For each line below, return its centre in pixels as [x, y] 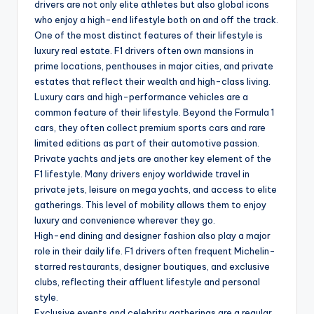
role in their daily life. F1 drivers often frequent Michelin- [155, 251]
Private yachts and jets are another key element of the [153, 158]
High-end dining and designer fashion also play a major [152, 235]
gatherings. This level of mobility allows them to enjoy [150, 204]
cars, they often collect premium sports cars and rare [150, 127]
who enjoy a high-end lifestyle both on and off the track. [156, 19]
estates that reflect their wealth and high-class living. [152, 81]
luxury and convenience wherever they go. [125, 220]
